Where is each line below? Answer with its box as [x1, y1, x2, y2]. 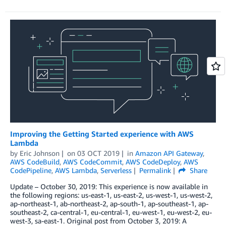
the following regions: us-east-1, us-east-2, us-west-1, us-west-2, [10, 190, 212, 199]
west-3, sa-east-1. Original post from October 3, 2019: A [10, 216, 187, 225]
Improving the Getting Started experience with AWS [10, 129, 194, 138]
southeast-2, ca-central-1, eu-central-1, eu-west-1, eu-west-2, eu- [10, 207, 212, 216]
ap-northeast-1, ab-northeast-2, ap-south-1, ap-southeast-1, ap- [10, 199, 208, 208]
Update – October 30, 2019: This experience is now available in [10, 182, 208, 191]
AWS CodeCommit [63, 157, 122, 166]
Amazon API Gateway [135, 148, 203, 157]
